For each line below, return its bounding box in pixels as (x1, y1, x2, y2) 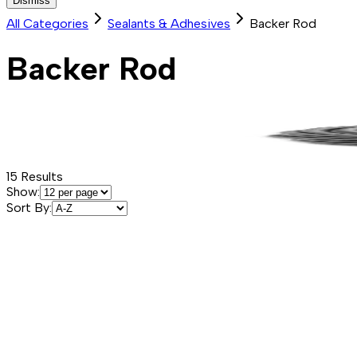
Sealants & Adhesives (108, 16, 230, 32)
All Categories (6, 16, 88, 32)
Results (18, 169, 63, 185)
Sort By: (6, 200, 52, 216)
